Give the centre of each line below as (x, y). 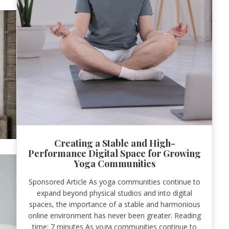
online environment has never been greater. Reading (114, 215)
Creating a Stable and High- (114, 143)
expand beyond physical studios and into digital (114, 193)
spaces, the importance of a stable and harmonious (114, 204)
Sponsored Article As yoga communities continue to (114, 181)
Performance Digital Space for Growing (114, 153)
